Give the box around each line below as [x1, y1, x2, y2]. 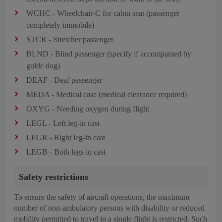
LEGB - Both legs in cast [26, 148, 108, 156]
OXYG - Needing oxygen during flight [26, 105, 149, 113]
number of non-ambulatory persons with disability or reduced [14, 204, 205, 212]
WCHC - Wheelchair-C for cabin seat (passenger [26, 9, 179, 17]
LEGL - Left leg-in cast [26, 119, 100, 127]
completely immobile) [26, 21, 94, 29]
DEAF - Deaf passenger [26, 76, 102, 84]
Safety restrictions [19, 172, 88, 182]
